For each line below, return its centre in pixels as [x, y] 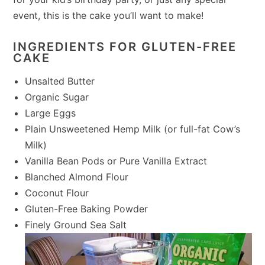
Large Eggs [51, 113]
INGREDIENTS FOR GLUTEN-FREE [125, 46]
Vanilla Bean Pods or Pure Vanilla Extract [116, 161]
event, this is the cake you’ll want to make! [109, 15]
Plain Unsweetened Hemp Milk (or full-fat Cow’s [133, 129]
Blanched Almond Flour [77, 177]
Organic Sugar [57, 97]
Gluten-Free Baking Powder [87, 209]
